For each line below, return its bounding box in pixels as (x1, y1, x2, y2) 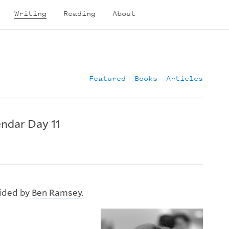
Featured (89, 73, 126, 84)
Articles (166, 73, 203, 84)
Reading (63, 7, 96, 18)
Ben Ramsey (32, 188, 82, 198)
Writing (14, 7, 47, 18)
